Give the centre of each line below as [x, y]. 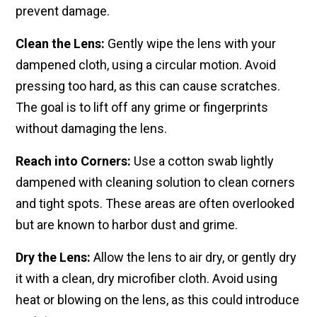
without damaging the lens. [91, 129]
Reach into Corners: [73, 161]
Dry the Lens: [53, 258]
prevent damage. [63, 11]
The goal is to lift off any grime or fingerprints [142, 108]
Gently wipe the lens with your [190, 44]
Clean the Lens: [60, 44]
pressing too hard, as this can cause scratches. [148, 86]
